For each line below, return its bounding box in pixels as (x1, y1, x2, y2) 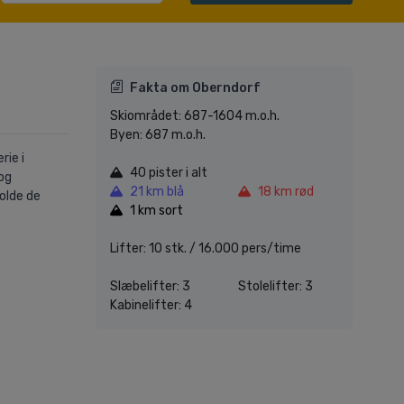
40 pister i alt (130, 165, 207, 181)
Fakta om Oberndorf (130, 80, 261, 96)
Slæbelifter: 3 (110, 279, 190, 295)
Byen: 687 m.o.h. (110, 127, 206, 143)
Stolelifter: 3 (237, 279, 313, 295)
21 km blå (130, 184, 184, 200)
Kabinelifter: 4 (110, 298, 192, 314)
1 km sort (130, 203, 183, 219)
